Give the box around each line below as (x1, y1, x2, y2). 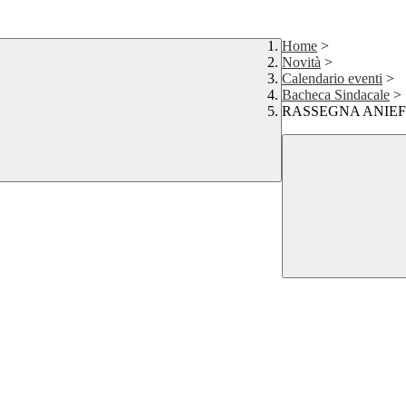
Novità (282, 54, 321, 71)
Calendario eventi (282, 71, 382, 87)
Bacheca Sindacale (282, 87, 390, 103)
